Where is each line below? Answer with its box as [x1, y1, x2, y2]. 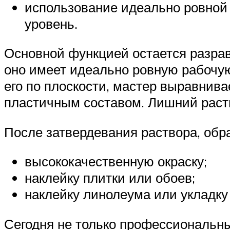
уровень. [25, 15, 78, 32]
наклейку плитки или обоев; [25, 169, 195, 186]
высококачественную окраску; [25, 153, 207, 170]
